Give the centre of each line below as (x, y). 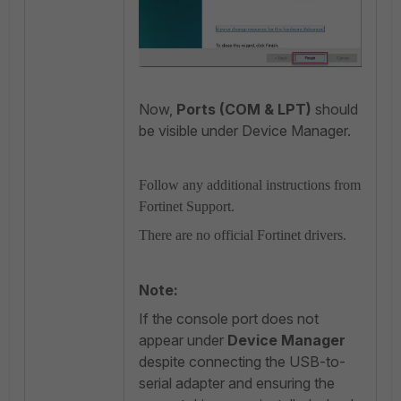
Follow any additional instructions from (250, 185)
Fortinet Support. (187, 207)
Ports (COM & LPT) (246, 110)
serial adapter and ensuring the (237, 384)
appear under (183, 341)
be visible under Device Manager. (245, 131)
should (337, 110)
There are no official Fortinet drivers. (243, 235)
